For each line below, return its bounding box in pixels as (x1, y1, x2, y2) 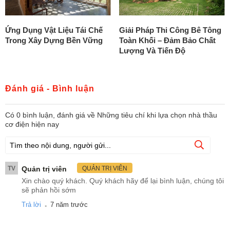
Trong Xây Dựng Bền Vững (5, 36, 103, 45)
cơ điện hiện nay (5, 120, 59, 129)
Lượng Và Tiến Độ (119, 46, 185, 55)
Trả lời (22, 201, 41, 209)
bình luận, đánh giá (21, 111, 85, 120)
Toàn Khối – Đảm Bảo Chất (119, 36, 216, 45)
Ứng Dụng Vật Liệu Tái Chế (5, 26, 103, 35)
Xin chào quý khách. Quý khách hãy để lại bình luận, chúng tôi (22, 177, 224, 185)
